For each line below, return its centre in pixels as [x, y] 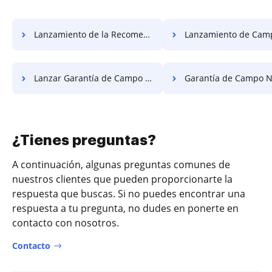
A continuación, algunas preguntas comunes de [121, 165]
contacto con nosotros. [66, 223]
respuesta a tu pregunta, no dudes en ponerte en [125, 208]
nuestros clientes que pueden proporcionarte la [122, 179]
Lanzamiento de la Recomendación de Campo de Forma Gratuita [89, 34]
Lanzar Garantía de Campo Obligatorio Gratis [90, 78]
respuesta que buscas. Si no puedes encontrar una [129, 194]
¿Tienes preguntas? [84, 140]
